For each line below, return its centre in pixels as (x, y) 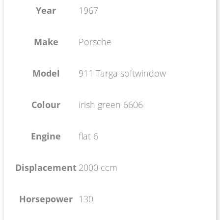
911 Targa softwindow (122, 73)
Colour (46, 104)
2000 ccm (98, 167)
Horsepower (46, 199)
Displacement (46, 167)
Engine (46, 136)
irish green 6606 (111, 104)
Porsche (95, 41)
